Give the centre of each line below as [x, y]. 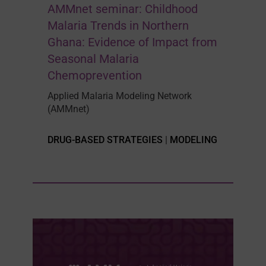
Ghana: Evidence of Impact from [132, 42]
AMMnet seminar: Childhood [122, 9]
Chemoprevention [94, 76]
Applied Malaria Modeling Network [119, 96]
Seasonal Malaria [93, 59]
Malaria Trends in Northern [118, 26]
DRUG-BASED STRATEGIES [105, 140]
